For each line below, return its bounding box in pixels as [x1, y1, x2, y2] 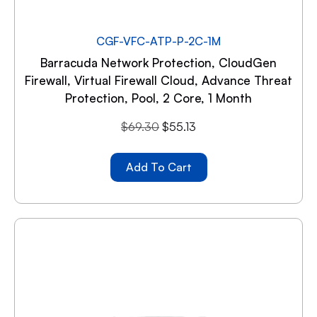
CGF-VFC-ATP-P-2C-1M [96, 33, 221, 48]
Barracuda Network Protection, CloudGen [40, 54, 277, 70]
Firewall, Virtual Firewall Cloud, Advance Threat [25, 72, 292, 88]
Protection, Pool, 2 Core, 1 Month [65, 90, 252, 105]
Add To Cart [125, 159, 192, 174]
